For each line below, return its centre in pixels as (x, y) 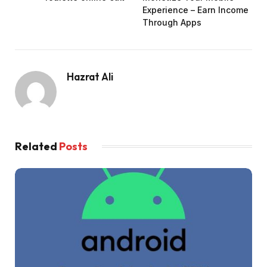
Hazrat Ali (90, 76)
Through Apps (172, 22)
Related (37, 146)
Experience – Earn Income (195, 10)
